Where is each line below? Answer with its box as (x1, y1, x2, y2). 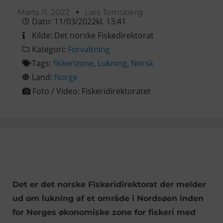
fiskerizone (53, 57, 94, 69)
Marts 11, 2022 (17, 7, 70, 17)
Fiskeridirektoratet (82, 85, 151, 97)
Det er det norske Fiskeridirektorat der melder (12, 179, 206, 189)
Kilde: (32, 29, 54, 41)
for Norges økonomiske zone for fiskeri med (12, 207, 196, 217)
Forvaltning (68, 43, 110, 55)
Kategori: (32, 43, 68, 55)
